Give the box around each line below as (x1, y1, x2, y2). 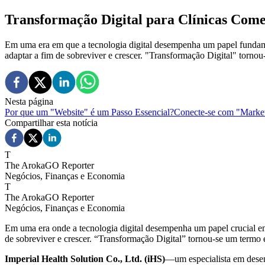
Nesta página (5, 96, 53, 106)
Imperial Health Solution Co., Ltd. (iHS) (5, 253, 165, 264)
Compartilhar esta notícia (5, 117, 98, 128)
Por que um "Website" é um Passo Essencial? (5, 106, 174, 117)
